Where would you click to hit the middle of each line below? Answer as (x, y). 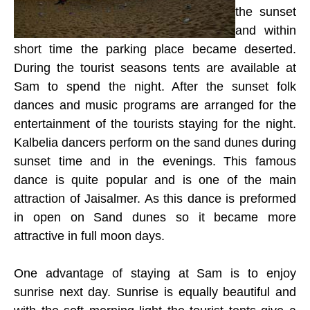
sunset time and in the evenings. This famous (155, 161)
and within (266, 30)
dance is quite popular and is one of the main (155, 180)
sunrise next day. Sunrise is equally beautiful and (155, 292)
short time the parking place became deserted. (155, 49)
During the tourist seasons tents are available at (155, 68)
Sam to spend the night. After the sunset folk (155, 86)
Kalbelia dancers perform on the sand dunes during (155, 143)
